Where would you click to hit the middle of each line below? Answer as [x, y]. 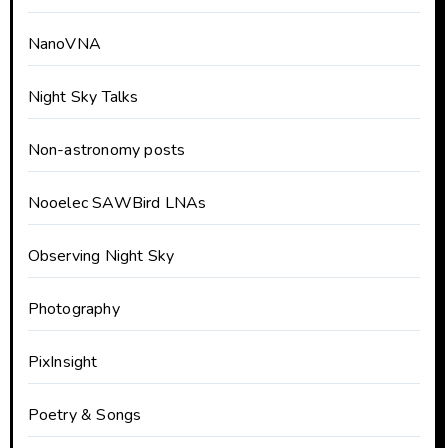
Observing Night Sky [101, 255]
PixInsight [62, 361]
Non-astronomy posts [106, 149]
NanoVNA [64, 43]
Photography [73, 308]
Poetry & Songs [84, 414]
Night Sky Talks [83, 96]
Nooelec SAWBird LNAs [117, 202]
